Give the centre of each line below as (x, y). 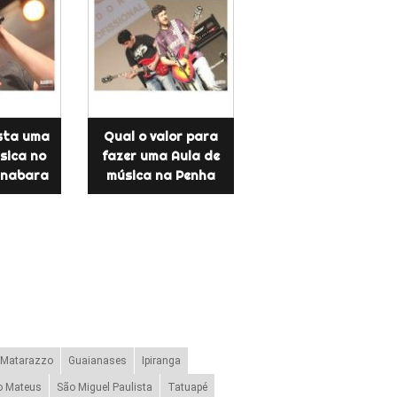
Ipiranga (161, 361)
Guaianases (97, 361)
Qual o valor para (160, 136)
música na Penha (160, 175)
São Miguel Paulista (104, 388)
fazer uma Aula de (160, 156)
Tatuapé (187, 388)
